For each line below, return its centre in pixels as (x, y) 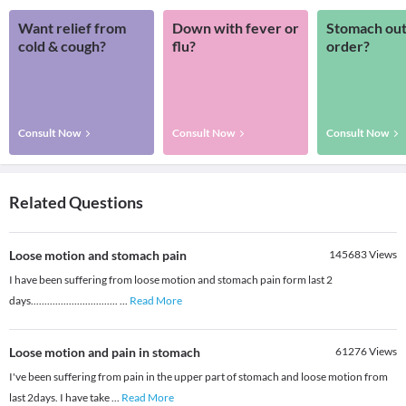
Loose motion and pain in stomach (105, 353)
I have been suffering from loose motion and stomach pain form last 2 (171, 280)
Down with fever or (236, 28)
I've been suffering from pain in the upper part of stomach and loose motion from (198, 377)
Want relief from (72, 28)
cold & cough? (62, 46)
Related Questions (76, 203)
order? (348, 46)
